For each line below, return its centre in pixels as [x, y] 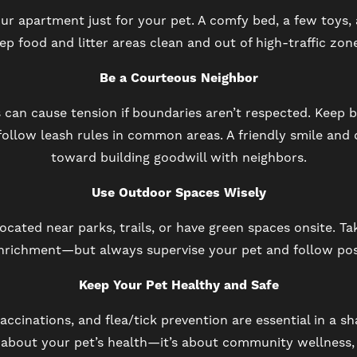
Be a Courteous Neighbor [178, 78]
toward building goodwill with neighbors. [178, 158]
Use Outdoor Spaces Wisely [178, 193]
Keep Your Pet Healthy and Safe [178, 285]
